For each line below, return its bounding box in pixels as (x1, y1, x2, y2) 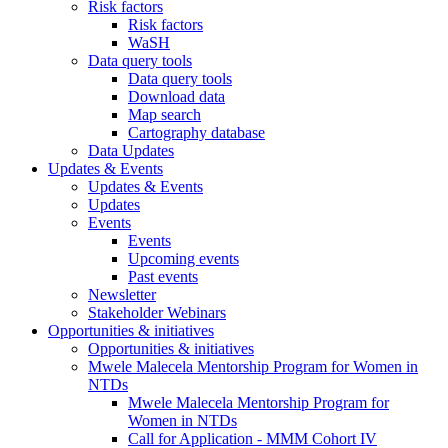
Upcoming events (128, 250, 239, 268)
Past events (128, 268, 198, 286)
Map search (128, 106, 201, 124)
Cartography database (128, 124, 265, 142)
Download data (128, 88, 225, 106)
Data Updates (88, 142, 174, 160)
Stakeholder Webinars (88, 304, 226, 322)
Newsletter (88, 286, 156, 304)
